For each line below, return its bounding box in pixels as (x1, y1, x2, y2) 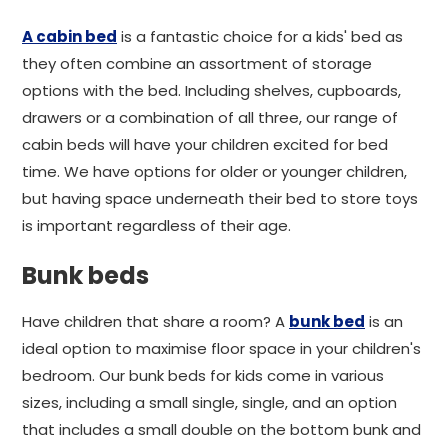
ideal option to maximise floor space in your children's (22, 338, 421, 359)
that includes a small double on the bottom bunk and (22, 419, 421, 440)
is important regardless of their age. (22, 215, 291, 236)
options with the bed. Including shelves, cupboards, (22, 80, 401, 101)
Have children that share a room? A (22, 311, 289, 332)
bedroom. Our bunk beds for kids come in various (22, 365, 384, 386)
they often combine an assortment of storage (22, 53, 372, 74)
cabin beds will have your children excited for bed (22, 134, 388, 155)
